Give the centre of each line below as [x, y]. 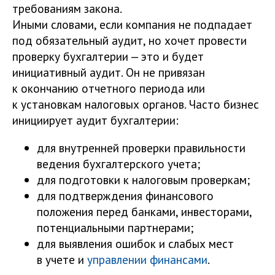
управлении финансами [147, 260]
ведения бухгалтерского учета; [118, 164]
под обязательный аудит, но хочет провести [130, 40]
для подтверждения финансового [125, 196]
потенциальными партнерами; [115, 228]
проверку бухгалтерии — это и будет [108, 56]
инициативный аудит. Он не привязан [109, 72]
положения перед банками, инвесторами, [144, 212]
